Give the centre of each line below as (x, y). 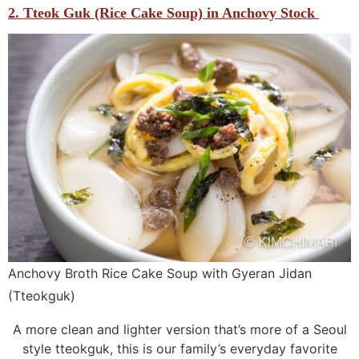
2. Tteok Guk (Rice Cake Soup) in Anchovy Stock (163, 13)
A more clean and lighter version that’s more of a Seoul (179, 330)
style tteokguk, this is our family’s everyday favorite (179, 349)
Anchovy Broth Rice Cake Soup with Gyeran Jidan (160, 274)
